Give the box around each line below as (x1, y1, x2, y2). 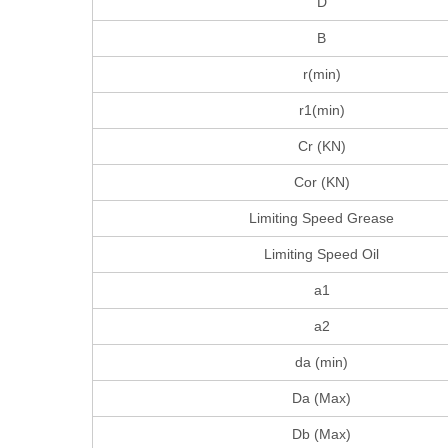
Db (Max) (292, 426, 351, 443)
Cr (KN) (297, 138, 346, 155)
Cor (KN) (293, 174, 350, 191)
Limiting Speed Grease (249, 210, 394, 227)
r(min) (302, 66, 341, 83)
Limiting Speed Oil (264, 246, 379, 263)
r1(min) (298, 102, 345, 119)
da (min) (295, 354, 348, 371)
